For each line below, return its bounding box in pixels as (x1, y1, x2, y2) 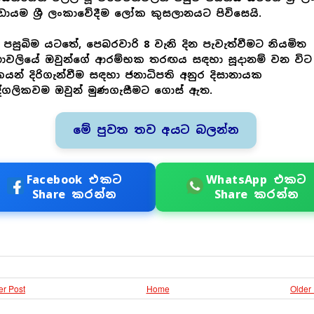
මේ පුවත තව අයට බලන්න (72, 123, 239, 137)
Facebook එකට (26, 172, 123, 187)
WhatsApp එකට (206, 172, 307, 187)
